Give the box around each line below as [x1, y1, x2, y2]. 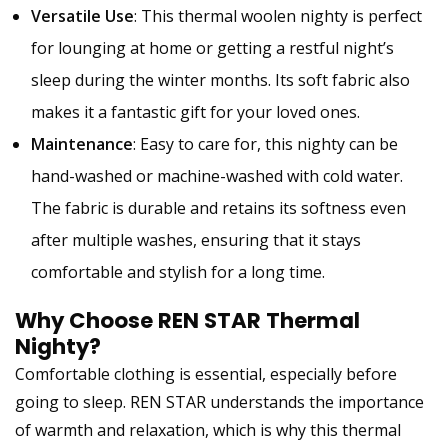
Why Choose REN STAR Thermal [15, 305, 360, 335]
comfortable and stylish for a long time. [31, 260, 325, 283]
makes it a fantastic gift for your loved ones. [31, 100, 360, 123]
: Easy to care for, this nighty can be [133, 132, 398, 155]
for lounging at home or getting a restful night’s [31, 36, 394, 59]
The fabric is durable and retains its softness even [31, 196, 406, 219]
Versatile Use [31, 4, 134, 27]
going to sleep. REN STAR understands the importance [15, 390, 424, 413]
